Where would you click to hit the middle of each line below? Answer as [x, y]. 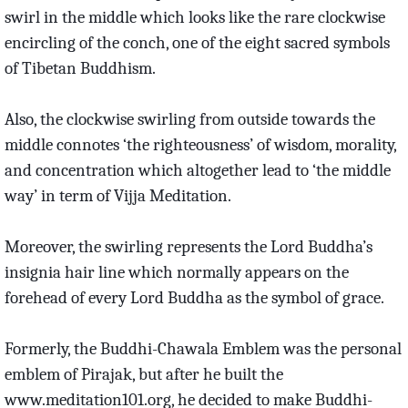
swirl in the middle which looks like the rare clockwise [194, 17]
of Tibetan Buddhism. [80, 68]
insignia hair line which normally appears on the [176, 272]
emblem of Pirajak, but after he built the [143, 374]
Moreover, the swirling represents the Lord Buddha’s [188, 246]
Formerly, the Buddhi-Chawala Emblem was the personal [203, 348]
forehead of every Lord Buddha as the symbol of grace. [194, 297]
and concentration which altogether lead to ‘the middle [197, 170]
